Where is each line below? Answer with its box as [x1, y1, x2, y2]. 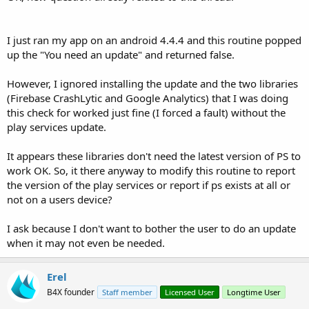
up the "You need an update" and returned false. [7, 48, 235, 62]
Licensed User [165, 287, 215, 298]
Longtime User [227, 287, 281, 298]
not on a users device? [7, 192, 112, 207]
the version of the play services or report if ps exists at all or [7, 178, 290, 192]
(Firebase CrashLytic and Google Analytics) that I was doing [7, 91, 288, 106]
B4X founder [47, 286, 94, 299]
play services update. [7, 120, 106, 134]
